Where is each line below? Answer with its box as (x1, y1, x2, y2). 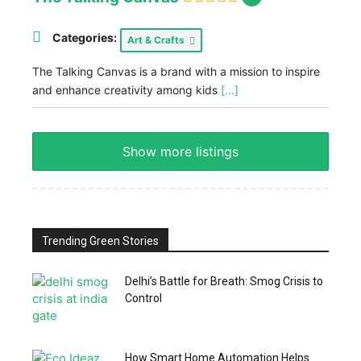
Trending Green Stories (42, 234, 159, 247)
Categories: (52, 30, 117, 44)
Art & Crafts (127, 33, 189, 46)
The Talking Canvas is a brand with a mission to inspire (32, 64, 320, 78)
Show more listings (122, 143, 239, 160)
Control (125, 291, 162, 305)
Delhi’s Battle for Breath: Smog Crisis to (125, 274, 323, 288)
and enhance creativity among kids (32, 82, 221, 97)
